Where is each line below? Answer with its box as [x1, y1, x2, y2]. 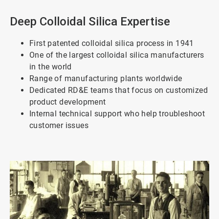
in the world [29, 62, 72, 71]
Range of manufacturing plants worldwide [29, 73, 182, 83]
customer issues [29, 120, 89, 130]
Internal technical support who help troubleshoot [29, 109, 205, 118]
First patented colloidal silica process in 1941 [29, 38, 194, 48]
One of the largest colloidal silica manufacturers [29, 50, 204, 60]
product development [29, 97, 106, 107]
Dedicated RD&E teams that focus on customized [29, 85, 208, 95]
